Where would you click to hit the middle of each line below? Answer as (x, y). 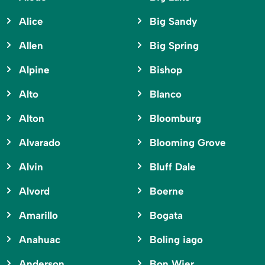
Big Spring (174, 46)
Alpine (34, 70)
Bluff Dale (172, 167)
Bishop (166, 70)
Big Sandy (173, 22)
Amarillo (38, 216)
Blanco (165, 94)
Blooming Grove (188, 143)
